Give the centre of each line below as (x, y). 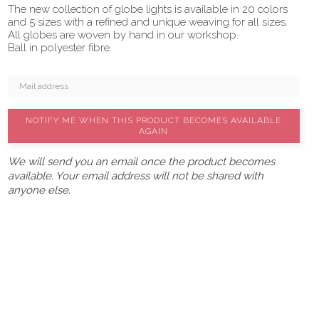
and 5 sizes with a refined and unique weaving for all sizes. (148, 22)
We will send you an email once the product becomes (141, 162)
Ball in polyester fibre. (60, 48)
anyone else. (39, 190)
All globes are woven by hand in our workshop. (123, 35)
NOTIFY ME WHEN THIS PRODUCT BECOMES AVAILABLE (154, 120)
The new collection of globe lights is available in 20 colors (148, 9)
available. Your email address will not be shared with (136, 176)
